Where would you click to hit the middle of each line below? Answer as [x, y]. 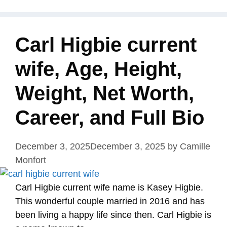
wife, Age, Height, [99, 69]
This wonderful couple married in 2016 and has [110, 201]
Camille [195, 146]
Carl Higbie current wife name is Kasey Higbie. [109, 187]
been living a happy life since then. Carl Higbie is [113, 215]
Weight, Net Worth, [105, 93]
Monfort [31, 160]
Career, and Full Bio [110, 118]
